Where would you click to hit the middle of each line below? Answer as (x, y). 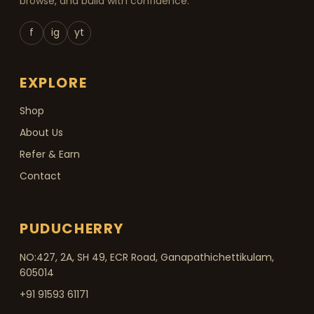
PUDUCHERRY (72, 228)
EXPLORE (54, 82)
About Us (41, 132)
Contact (40, 176)
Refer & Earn (50, 154)
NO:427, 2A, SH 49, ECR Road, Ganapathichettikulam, (147, 257)
